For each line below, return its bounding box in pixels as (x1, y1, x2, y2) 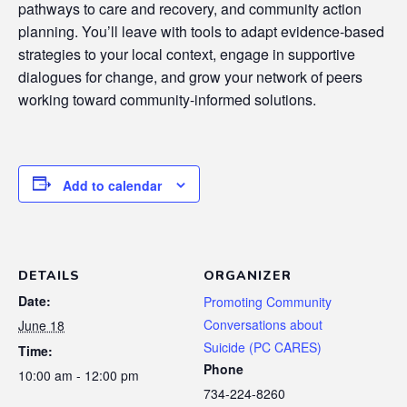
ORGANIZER (203, 267, 292, 285)
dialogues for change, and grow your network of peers (18, 65, 362, 87)
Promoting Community (203, 293, 332, 312)
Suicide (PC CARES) (203, 338, 322, 357)
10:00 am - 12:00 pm (18, 366, 139, 385)
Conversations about (203, 315, 323, 334)
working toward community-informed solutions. (18, 88, 316, 110)
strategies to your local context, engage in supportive (18, 43, 355, 65)
